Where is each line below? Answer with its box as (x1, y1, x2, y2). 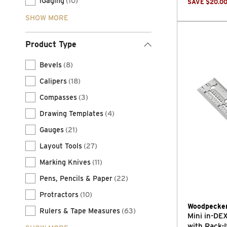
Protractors (40, 191, 79, 199)
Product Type (25, 40, 77, 49)
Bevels (40, 61, 62, 69)
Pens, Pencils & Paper (40, 174, 112, 182)
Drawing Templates (40, 109, 103, 118)
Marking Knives (40, 158, 91, 166)
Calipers (40, 77, 67, 85)
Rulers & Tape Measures (40, 207, 120, 215)
